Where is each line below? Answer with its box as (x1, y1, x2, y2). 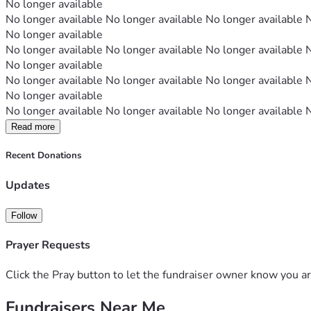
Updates (6, 177, 50, 193)
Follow (11, 210, 37, 221)
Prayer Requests (6, 237, 90, 253)
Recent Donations (6, 149, 81, 162)
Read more (11, 121, 55, 133)
